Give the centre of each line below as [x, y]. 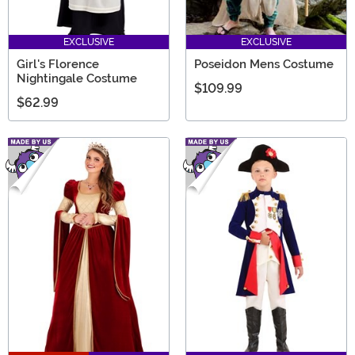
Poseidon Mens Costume [264, 64]
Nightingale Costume [77, 78]
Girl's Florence [58, 64]
